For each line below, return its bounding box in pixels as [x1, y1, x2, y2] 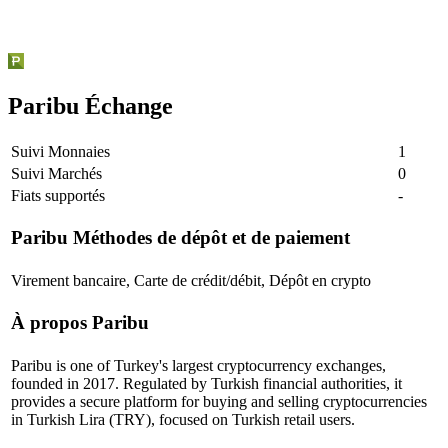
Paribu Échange [8, 92, 173, 119]
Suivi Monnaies [11, 142, 110, 160]
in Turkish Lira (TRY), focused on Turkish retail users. [11, 410, 355, 428]
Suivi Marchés [11, 164, 102, 182]
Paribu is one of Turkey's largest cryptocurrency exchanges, [11, 356, 386, 374]
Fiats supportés [11, 186, 105, 204]
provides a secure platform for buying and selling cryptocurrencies [11, 392, 427, 410]
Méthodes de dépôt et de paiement [73, 227, 350, 249]
